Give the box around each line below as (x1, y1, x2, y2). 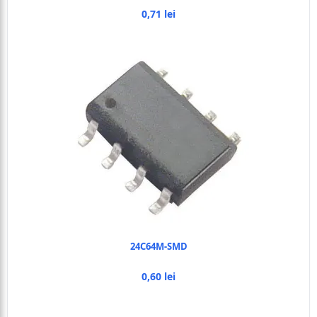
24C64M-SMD (129, 240, 188, 253)
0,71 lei (142, 7, 175, 21)
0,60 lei (142, 270, 175, 283)
